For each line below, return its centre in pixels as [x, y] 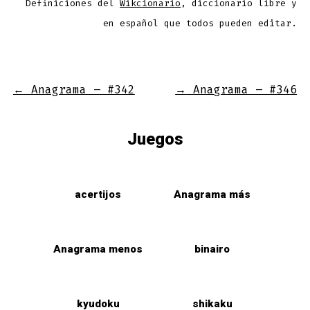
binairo [212, 249]
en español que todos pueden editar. [200, 24]
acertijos [98, 194]
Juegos [155, 139]
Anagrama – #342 [83, 89]
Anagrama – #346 [245, 89]
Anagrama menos [98, 249]
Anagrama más [212, 194]
